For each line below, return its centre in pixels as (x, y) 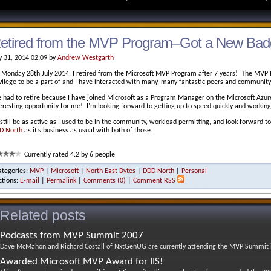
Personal (194, 171)
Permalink (61, 181)
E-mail (30, 181)
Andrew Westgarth (86, 58)
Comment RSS (154, 181)
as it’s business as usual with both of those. (87, 131)
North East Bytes (111, 171)
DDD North (158, 171)
